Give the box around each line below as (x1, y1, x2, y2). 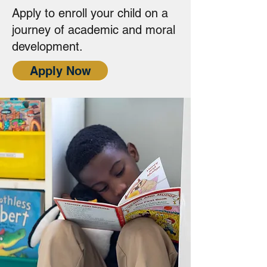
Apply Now (29, 64, 91, 77)
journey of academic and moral (12, 23, 175, 37)
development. (12, 39, 83, 54)
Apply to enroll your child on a (12, 6, 168, 20)
